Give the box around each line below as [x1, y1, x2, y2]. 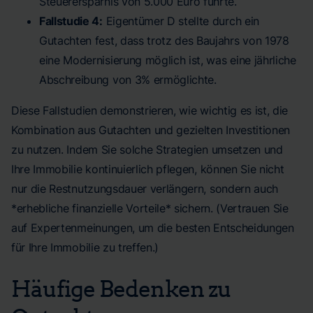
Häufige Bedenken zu [11, 274, 231, 302]
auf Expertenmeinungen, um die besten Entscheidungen [11, 221, 294, 235]
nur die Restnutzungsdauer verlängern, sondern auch [11, 182, 278, 196]
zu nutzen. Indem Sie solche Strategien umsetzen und [11, 143, 283, 156]
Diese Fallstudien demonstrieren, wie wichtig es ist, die [11, 103, 289, 117]
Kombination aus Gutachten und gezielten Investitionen [11, 123, 291, 137]
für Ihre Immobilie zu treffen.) [11, 240, 159, 254]
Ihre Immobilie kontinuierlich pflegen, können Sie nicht [11, 162, 284, 176]
